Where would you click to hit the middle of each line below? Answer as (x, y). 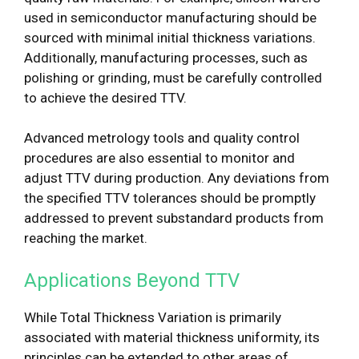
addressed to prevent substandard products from (174, 218)
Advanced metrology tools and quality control (162, 138)
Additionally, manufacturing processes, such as (166, 57)
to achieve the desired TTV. (105, 97)
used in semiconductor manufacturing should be (170, 17)
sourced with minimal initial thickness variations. (170, 37)
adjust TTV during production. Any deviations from (177, 178)
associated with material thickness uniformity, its (172, 337)
